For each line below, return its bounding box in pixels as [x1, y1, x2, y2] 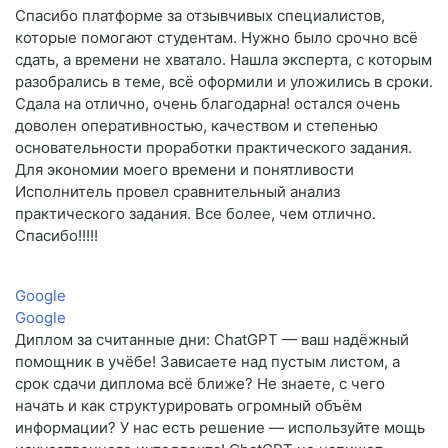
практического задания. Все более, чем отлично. [15, 204, 376, 224]
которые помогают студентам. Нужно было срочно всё [15, 28, 418, 48]
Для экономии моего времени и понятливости [15, 160, 354, 180]
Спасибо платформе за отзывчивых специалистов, [15, 6, 385, 26]
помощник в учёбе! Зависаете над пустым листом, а [15, 352, 400, 372]
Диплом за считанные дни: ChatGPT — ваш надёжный [15, 330, 409, 350]
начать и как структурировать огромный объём [15, 396, 362, 416]
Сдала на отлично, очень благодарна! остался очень [15, 94, 400, 114]
